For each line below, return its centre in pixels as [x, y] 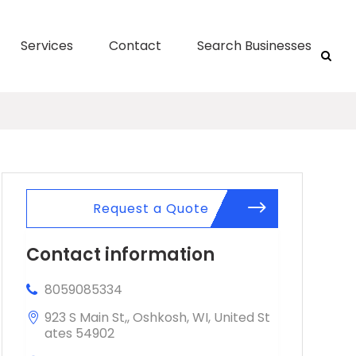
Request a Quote [151, 208]
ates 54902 [79, 333]
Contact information [120, 254]
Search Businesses [254, 46]
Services [46, 46]
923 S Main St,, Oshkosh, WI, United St [157, 317]
